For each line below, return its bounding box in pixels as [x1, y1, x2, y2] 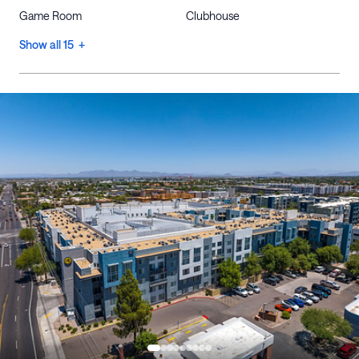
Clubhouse [186, 9, 240, 22]
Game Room [19, 9, 82, 22]
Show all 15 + [19, 38, 85, 51]
